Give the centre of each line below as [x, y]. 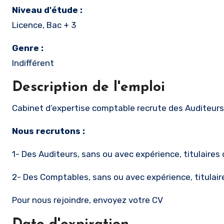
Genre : [28, 48]
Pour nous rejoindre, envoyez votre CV [88, 200]
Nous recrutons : [48, 131]
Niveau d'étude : [47, 10]
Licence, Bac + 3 [44, 25]
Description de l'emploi [88, 87]
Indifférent [33, 63]
